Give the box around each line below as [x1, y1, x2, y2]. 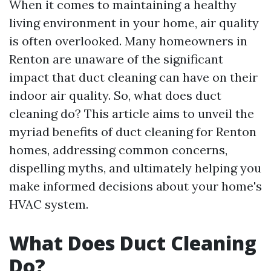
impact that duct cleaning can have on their [9, 70, 258, 85]
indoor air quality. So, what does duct [9, 88, 221, 103]
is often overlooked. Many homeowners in [9, 33, 247, 48]
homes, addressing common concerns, [9, 142, 227, 157]
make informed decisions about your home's [9, 178, 262, 194]
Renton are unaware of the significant [9, 51, 223, 67]
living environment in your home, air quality [9, 15, 259, 30]
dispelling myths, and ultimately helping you [9, 160, 261, 175]
